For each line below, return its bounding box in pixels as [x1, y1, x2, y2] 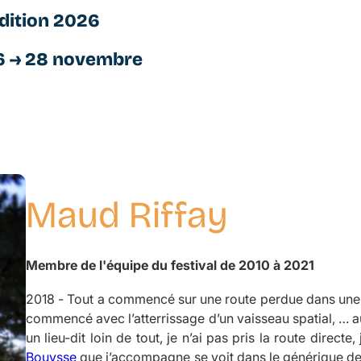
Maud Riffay [26, 192, 228, 237]
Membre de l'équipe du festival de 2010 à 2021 [26, 256, 314, 273]
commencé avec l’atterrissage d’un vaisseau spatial [26, 309, 332, 326]
